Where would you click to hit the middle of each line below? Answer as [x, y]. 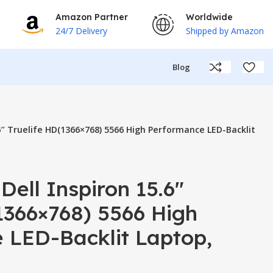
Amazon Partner [92, 17]
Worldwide [209, 17]
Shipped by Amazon [225, 30]
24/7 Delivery [81, 30]
